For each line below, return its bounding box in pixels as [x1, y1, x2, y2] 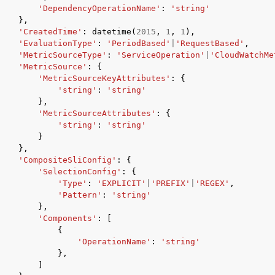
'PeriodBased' [107, 39, 171, 48]
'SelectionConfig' [38, 167, 122, 176]
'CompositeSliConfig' [18, 155, 117, 165]
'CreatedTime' [18, 27, 82, 36]
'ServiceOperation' [117, 50, 205, 60]
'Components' [38, 214, 97, 223]
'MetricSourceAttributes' [38, 109, 156, 118]
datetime [92, 27, 131, 36]
